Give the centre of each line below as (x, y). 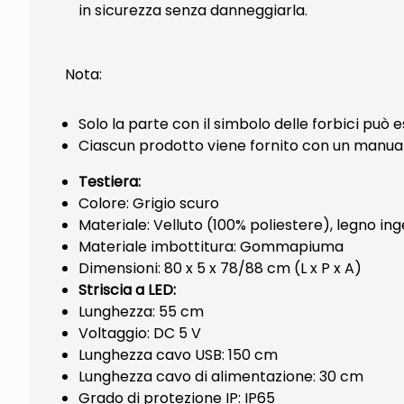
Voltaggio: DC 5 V (140, 333)
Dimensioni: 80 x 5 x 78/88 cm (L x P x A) (220, 268)
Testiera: (110, 182)
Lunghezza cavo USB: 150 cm (178, 355)
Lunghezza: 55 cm (141, 312)
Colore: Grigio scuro (149, 203)
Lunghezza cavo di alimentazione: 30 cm (221, 376)
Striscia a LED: (127, 290)
